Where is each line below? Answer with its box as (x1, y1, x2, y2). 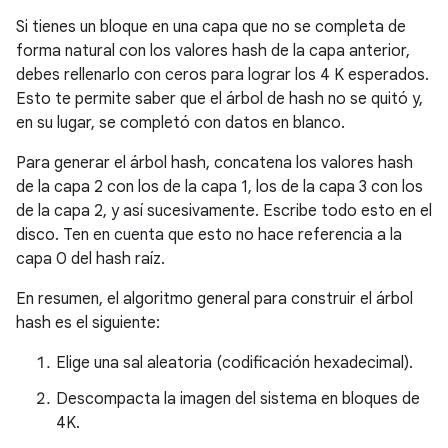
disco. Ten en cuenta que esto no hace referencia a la (16, 225, 402, 246)
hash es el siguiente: (16, 313, 160, 334)
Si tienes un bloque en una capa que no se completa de (16, 17, 406, 38)
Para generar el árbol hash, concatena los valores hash (16, 153, 413, 174)
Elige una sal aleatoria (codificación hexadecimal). (56, 353, 413, 374)
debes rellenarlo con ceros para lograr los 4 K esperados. (16, 65, 429, 86)
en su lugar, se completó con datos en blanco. (16, 113, 345, 134)
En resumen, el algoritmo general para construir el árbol (16, 289, 413, 310)
